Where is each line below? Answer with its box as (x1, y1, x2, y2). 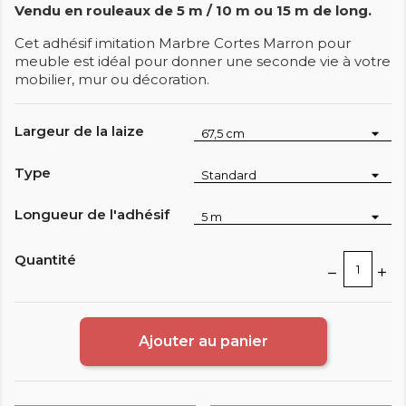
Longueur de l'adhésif (14, 206, 169, 224)
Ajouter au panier (138, 333, 268, 351)
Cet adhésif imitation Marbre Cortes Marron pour (14, 34, 351, 53)
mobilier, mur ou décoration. (14, 71, 209, 89)
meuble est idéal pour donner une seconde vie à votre (14, 53, 391, 71)
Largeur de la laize (14, 122, 144, 140)
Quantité (14, 251, 76, 269)
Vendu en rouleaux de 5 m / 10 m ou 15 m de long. (14, 2, 372, 20)
